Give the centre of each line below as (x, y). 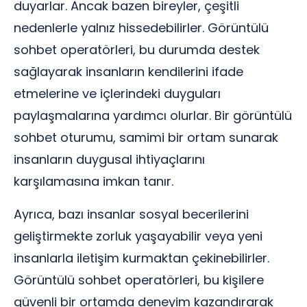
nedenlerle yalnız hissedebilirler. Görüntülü (141, 28)
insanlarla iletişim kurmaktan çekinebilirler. (142, 258)
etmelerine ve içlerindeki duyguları (117, 94)
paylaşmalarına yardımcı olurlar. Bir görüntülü (153, 115)
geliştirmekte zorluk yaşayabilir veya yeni (138, 236)
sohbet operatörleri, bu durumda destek (137, 50)
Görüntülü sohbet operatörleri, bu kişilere (139, 280)
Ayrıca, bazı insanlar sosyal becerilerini (131, 214)
